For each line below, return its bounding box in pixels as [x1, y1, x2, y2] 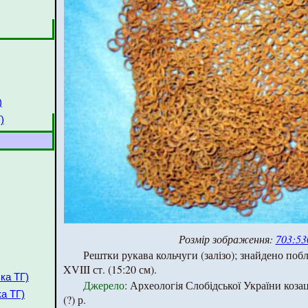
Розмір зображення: [178, 231, 276, 246]
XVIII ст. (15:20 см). [63, 261, 157, 276]
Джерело [82, 277, 124, 292]
